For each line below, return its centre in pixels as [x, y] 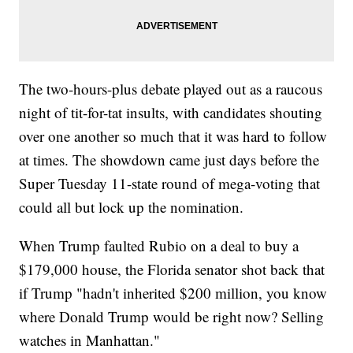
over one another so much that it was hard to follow [173, 136]
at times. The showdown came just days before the [169, 160]
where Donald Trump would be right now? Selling [172, 317]
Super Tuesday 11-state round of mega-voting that [170, 184]
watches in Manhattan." [90, 340]
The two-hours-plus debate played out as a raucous [171, 89]
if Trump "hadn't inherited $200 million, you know [173, 293]
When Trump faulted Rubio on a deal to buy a [159, 246]
